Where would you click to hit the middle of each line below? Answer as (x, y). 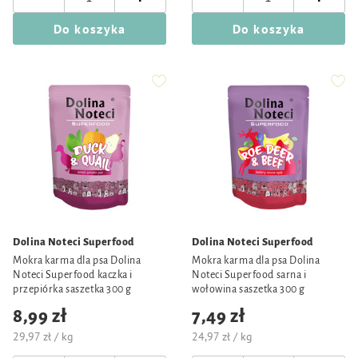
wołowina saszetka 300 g (249, 289)
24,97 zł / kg (222, 336)
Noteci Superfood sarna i (249, 275)
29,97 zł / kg (43, 336)
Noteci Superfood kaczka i (73, 275)
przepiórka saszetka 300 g (72, 289)
